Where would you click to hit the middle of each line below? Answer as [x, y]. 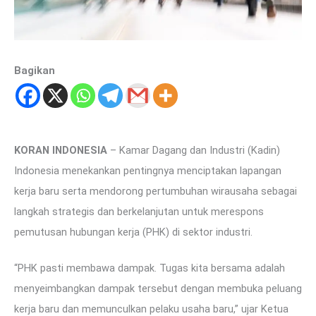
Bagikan [35, 71]
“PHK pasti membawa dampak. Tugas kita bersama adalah [150, 268]
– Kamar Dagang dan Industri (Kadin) [194, 150]
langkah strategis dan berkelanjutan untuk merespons [139, 211]
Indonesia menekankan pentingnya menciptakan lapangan [148, 170]
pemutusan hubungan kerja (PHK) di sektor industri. [133, 232]
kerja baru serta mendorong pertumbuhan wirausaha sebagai [156, 191]
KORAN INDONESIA [61, 150]
